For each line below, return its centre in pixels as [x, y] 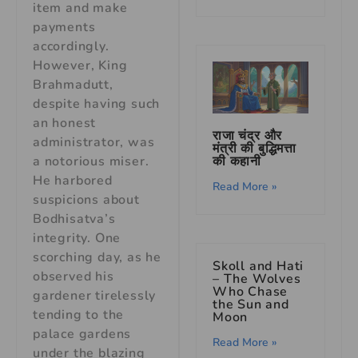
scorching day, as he [97, 257]
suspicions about [86, 200]
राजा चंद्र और [248, 135]
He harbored [73, 181]
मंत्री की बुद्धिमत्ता [255, 148]
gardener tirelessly [95, 296]
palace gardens [82, 334]
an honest [65, 123]
